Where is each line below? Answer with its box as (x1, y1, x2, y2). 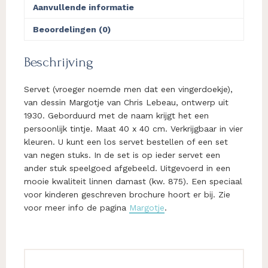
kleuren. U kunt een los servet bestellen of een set (24, 137, 228, 147)
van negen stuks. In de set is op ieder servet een (24, 150, 220, 160)
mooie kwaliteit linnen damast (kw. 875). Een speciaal (24, 176, 242, 187)
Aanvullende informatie (33, 2, 134, 12)
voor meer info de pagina (24, 203, 129, 213)
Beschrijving (24, 54, 93, 71)
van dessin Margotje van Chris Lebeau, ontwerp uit (24, 98, 229, 108)
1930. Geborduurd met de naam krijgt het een (24, 111, 209, 121)
